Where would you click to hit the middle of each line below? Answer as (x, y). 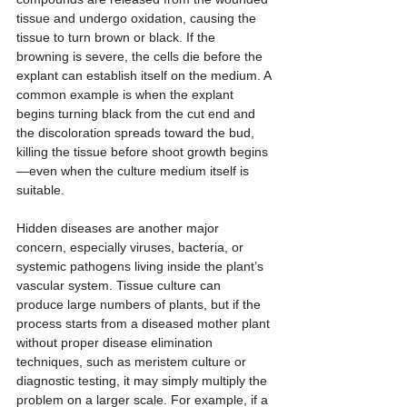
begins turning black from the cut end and (138, 114)
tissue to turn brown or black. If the (118, 38)
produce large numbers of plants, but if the (140, 305)
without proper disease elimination (116, 343)
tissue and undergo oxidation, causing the (138, 19)
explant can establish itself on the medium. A (145, 76)
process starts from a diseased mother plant (145, 324)
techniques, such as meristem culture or (133, 362)
